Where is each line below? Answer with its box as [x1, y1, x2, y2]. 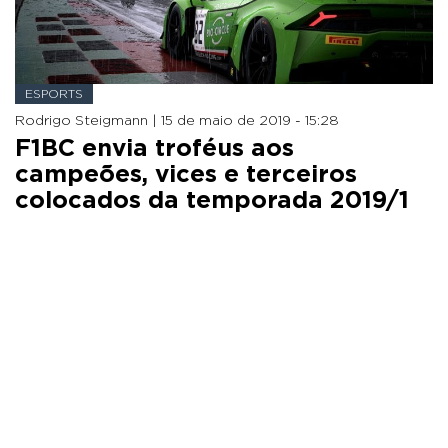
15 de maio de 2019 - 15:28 [161, 113, 339, 128]
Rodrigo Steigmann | [15, 113, 161, 128]
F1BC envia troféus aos [15, 136, 294, 161]
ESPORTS [25, 87, 83, 100]
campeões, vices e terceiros [15, 162, 357, 187]
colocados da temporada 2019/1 [15, 188, 409, 213]
